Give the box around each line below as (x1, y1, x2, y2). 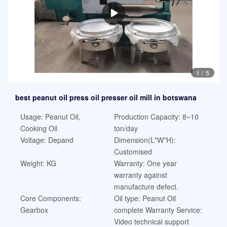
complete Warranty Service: (113, 205, 202, 215)
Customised (113, 146, 152, 157)
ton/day (113, 123, 138, 134)
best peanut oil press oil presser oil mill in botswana (15, 92, 197, 102)
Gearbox (20, 205, 48, 215)
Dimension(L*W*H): (113, 135, 176, 145)
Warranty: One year (113, 158, 177, 169)
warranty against (113, 170, 167, 180)
